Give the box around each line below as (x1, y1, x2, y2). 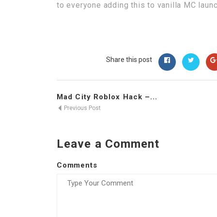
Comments (57, 161, 97, 170)
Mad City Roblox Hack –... (57, 93, 158, 102)
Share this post (106, 56, 152, 64)
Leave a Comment (57, 137, 160, 151)
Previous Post (62, 105, 101, 112)
